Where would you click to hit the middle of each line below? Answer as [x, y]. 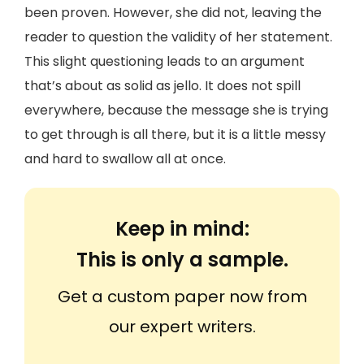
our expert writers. [182, 327]
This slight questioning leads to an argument [165, 61]
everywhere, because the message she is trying [176, 110]
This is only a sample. [182, 260]
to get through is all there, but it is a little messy [175, 134]
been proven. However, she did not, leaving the [173, 13]
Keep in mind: [182, 229]
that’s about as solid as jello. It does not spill [162, 86]
